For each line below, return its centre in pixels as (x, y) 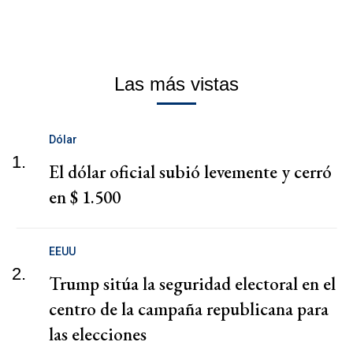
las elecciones (98, 334)
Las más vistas (176, 84)
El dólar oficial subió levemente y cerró (190, 172)
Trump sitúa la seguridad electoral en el (192, 284)
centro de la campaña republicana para (189, 309)
